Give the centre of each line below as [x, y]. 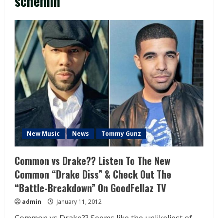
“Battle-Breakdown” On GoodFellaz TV [91, 188]
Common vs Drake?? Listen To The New [92, 161]
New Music [43, 134]
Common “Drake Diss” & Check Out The [93, 174]
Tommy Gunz [121, 134]
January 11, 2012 [78, 202]
